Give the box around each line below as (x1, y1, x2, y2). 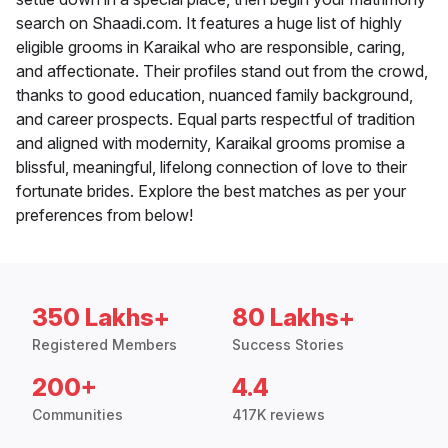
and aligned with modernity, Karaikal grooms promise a (16, 133, 405, 154)
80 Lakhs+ (232, 303, 355, 333)
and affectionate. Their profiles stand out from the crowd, (16, 61, 428, 82)
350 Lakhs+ (32, 303, 170, 333)
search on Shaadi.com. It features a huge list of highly (16, 13, 402, 34)
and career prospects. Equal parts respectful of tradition (16, 109, 415, 130)
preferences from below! (16, 205, 193, 226)
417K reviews (232, 406, 325, 424)
